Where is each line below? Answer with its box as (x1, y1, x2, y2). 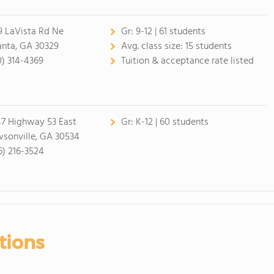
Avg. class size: (120, 39, 185, 54)
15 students (185, 39, 232, 54)
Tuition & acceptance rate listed (120, 53, 254, 69)
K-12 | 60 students (135, 114, 209, 130)
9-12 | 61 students (135, 24, 206, 40)
